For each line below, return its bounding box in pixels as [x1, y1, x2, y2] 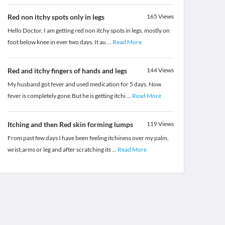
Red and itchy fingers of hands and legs [7, 66, 127, 75]
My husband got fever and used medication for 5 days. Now [7, 80, 161, 88]
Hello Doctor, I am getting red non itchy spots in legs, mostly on [7, 27, 170, 35]
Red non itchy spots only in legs [7, 13, 104, 22]
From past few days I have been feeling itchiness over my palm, [7, 134, 169, 142]
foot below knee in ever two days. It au [7, 38, 107, 46]
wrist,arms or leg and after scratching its [7, 146, 112, 154]
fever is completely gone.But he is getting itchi [7, 92, 127, 100]
